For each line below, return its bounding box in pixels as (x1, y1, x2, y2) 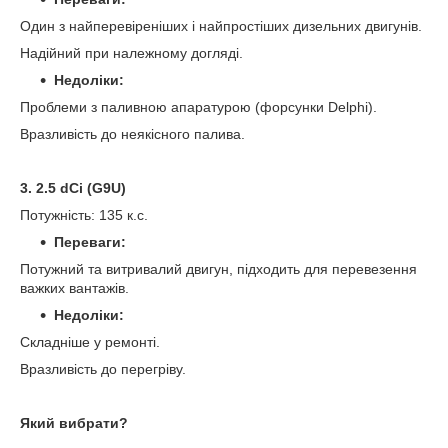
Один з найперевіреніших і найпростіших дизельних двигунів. (20, 18, 422, 35)
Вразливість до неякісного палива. (20, 126, 245, 143)
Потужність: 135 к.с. (20, 207, 148, 224)
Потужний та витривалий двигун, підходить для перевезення (20, 261, 417, 278)
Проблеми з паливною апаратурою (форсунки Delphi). (20, 99, 377, 116)
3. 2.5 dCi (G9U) (20, 180, 126, 197)
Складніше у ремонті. (20, 334, 160, 351)
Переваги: (54, 234, 126, 251)
